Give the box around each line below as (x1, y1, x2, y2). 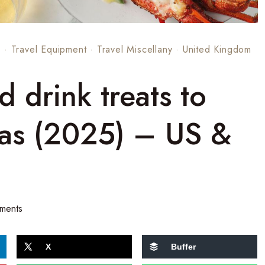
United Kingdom (182, 42, 252, 56)
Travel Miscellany (96, 42, 173, 56)
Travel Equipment (11, 42, 87, 56)
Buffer (170, 241, 196, 251)
